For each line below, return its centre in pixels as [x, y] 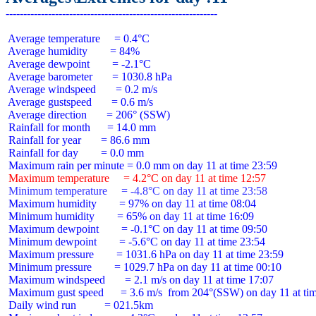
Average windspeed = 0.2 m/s [81, 89]
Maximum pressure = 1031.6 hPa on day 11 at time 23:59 [145, 254]
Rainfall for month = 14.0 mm [81, 127]
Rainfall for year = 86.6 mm [78, 140]
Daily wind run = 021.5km [79, 305]
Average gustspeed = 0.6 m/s [79, 102]
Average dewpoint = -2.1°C [78, 64]
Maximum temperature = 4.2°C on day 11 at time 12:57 [136, 178]
